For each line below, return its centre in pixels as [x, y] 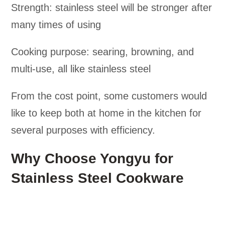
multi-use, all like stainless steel [81, 69]
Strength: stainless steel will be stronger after [112, 8]
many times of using [56, 25]
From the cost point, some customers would [109, 96]
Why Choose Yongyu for [92, 159]
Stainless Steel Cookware [98, 178]
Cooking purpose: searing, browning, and [103, 52]
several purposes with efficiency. [83, 130]
